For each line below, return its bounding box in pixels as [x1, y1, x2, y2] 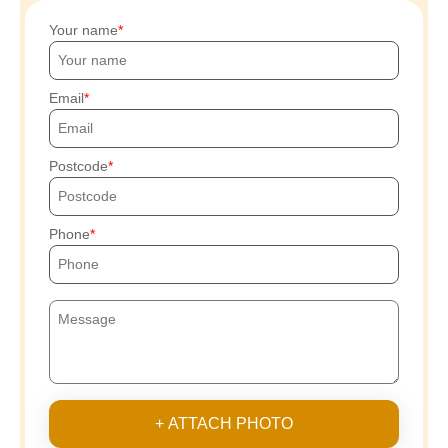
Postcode [49, 157, 108, 174]
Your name [49, 21, 118, 38]
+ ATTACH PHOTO [155, 414, 293, 432]
